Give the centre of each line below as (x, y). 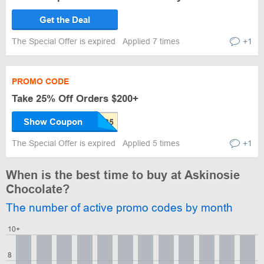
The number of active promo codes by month (119, 208)
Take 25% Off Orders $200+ (75, 99)
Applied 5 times (151, 143)
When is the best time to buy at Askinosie (123, 175)
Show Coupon (53, 122)
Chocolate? (38, 189)
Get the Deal (65, 20)
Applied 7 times (151, 41)
